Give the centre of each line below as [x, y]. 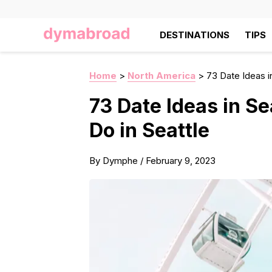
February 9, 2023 [181, 161]
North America [161, 76]
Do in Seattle [149, 130]
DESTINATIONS [194, 35]
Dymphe [120, 161]
